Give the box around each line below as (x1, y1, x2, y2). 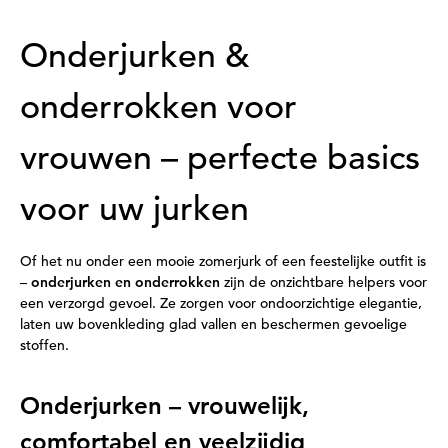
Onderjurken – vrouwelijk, (20, 391, 309, 420)
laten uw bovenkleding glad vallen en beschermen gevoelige (20, 315, 407, 333)
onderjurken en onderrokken (31, 273, 220, 291)
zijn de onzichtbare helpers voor (220, 273, 427, 291)
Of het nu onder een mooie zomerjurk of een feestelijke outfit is (20, 252, 426, 270)
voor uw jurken (20, 188, 249, 230)
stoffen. (20, 336, 69, 354)
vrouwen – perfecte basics (20, 137, 420, 179)
